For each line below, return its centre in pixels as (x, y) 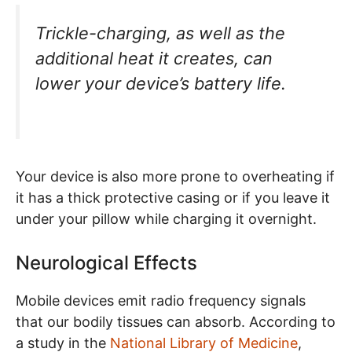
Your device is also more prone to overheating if (175, 177)
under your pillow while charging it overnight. (166, 219)
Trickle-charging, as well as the (160, 33)
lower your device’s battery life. (163, 84)
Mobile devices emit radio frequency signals (161, 301)
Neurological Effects (106, 263)
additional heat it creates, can (154, 59)
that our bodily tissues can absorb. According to (176, 322)
